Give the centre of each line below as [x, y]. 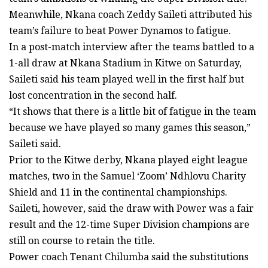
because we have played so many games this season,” [130, 128]
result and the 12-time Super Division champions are [129, 225]
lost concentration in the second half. [93, 96]
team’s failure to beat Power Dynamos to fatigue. [120, 31]
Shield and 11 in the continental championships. [118, 193]
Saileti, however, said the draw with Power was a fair [131, 209]
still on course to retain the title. [82, 241]
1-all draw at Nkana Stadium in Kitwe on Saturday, [125, 63]
